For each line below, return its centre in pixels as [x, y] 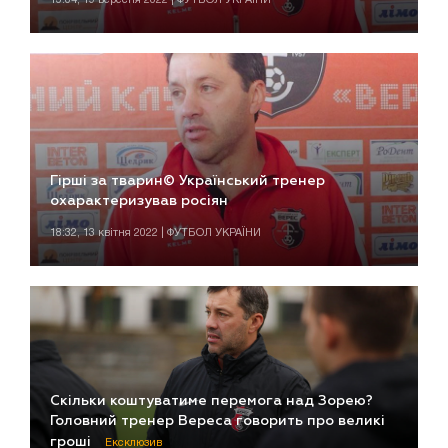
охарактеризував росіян [139, 201]
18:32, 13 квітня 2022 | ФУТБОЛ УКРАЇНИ [155, 233]
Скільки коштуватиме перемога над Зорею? [211, 400]
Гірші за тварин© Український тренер [187, 181]
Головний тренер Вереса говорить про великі [217, 420]
